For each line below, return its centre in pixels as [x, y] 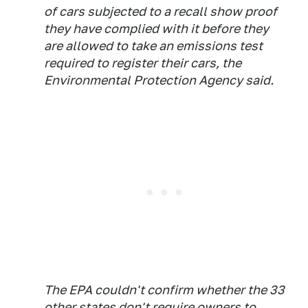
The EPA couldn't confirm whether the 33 [164, 290]
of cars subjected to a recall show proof [161, 11]
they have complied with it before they [156, 29]
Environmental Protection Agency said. [159, 80]
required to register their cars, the [143, 63]
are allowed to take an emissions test [153, 46]
